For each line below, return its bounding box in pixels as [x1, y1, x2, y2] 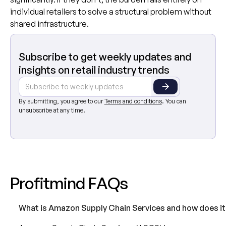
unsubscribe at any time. [18, 106, 85, 115]
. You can [161, 97, 186, 105]
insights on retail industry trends [18, 64, 169, 77]
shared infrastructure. [10, 19, 89, 29]
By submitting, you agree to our [18, 97, 104, 105]
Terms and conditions [104, 97, 162, 105]
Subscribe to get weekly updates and [18, 50, 191, 64]
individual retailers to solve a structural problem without [10, 7, 211, 17]
